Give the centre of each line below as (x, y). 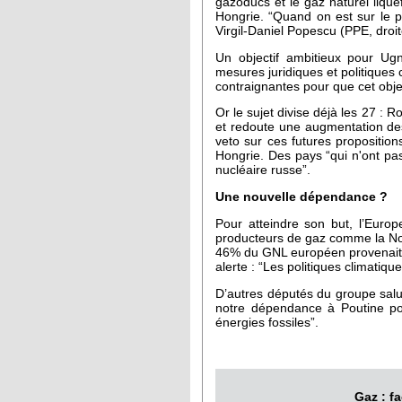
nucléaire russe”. (263, 170)
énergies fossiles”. (269, 322)
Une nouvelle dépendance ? (301, 197)
